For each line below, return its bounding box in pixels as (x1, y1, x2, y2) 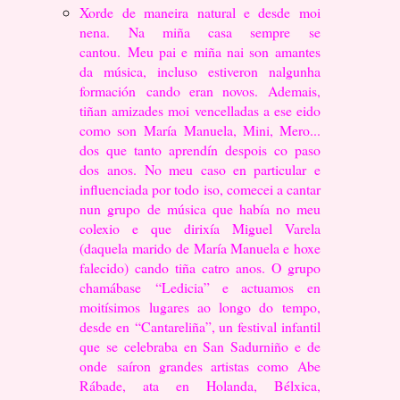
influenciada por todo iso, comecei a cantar (79, 179, 321, 199)
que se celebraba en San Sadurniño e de (79, 337, 321, 356)
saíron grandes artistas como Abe (116, 356, 321, 376)
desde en (79, 317, 135, 337)
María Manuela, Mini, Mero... (144, 121, 321, 140)
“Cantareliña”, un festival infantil (134, 317, 321, 337)
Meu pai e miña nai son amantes (127, 42, 321, 62)
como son (79, 121, 145, 140)
